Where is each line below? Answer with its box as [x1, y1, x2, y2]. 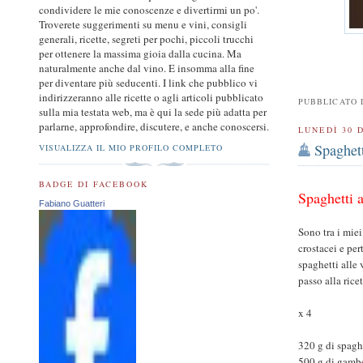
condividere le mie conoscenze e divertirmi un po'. [39, 2, 259, 18]
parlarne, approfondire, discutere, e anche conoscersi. [39, 119, 269, 135]
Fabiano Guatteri [39, 199, 105, 209]
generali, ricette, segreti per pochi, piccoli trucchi [39, 32, 254, 47]
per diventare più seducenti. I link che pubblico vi [39, 75, 258, 91]
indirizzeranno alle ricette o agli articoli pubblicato [39, 90, 263, 105]
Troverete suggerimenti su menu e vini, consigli [39, 17, 247, 32]
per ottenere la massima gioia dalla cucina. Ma [39, 46, 241, 62]
